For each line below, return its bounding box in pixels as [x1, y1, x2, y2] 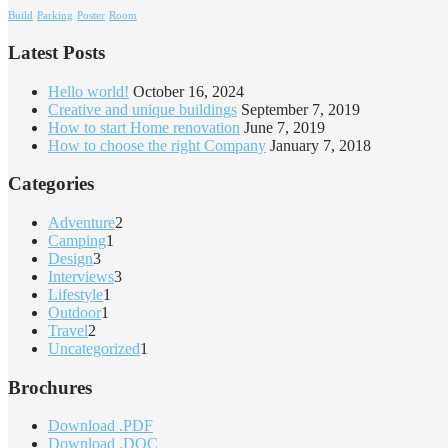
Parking [37, 10, 73, 22]
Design [48, 249, 93, 267]
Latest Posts [8, 41, 105, 63]
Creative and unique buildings [48, 100, 237, 118]
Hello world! [48, 82, 129, 100]
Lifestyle [48, 285, 103, 303]
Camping [48, 231, 106, 249]
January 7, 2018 [270, 136, 371, 154]
